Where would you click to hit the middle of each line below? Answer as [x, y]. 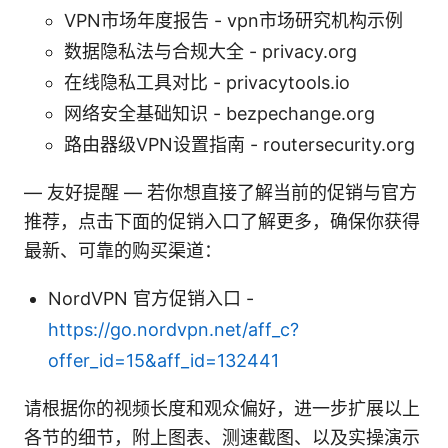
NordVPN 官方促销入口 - [151, 298]
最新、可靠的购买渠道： [123, 250]
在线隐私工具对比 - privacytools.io [207, 82]
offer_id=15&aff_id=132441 [163, 360]
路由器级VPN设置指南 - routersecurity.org [239, 144]
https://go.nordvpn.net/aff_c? [173, 329]
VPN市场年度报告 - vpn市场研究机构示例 [233, 20]
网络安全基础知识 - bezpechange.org [219, 113]
